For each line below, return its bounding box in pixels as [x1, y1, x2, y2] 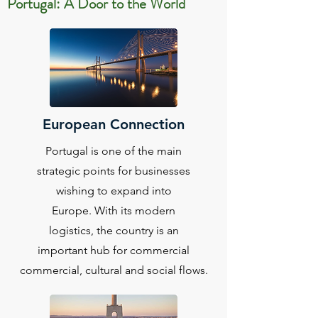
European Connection [43, 116, 185, 133]
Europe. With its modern [52, 204, 175, 217]
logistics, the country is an [48, 224, 179, 237]
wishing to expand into [55, 184, 172, 197]
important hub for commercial [38, 243, 190, 257]
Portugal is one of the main [45, 144, 182, 158]
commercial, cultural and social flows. [19, 263, 208, 277]
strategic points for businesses [37, 164, 190, 177]
